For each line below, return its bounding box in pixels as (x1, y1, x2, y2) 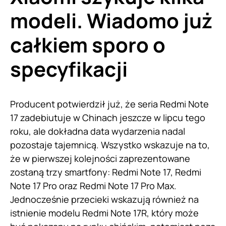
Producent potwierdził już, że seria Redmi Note (10, 97, 209, 110)
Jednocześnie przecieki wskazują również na (10, 193, 199, 205)
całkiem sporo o (10, 30, 165, 59)
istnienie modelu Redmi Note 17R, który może (10, 206, 199, 219)
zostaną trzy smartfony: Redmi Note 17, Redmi (10, 165, 201, 178)
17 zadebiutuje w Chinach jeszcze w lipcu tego (10, 111, 205, 124)
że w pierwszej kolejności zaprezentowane (10, 152, 190, 164)
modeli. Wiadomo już (10, 6, 212, 34)
